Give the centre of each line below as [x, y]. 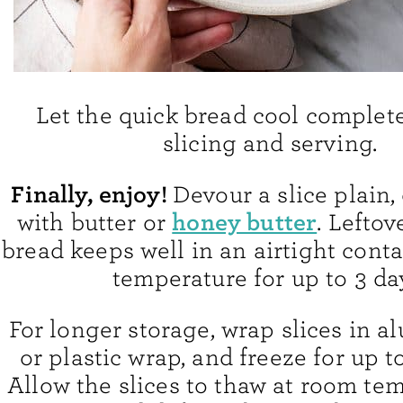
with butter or [94, 223]
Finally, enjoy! [92, 195]
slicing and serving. [270, 144]
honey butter [245, 223]
